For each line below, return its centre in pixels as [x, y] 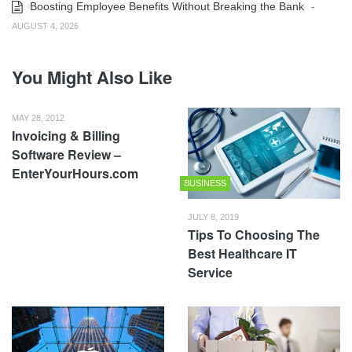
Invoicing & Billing [66, 136]
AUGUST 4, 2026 [45, 26]
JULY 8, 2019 [213, 216]
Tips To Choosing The [254, 234]
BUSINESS [205, 183]
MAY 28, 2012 [38, 118]
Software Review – [66, 155]
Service [210, 272]
